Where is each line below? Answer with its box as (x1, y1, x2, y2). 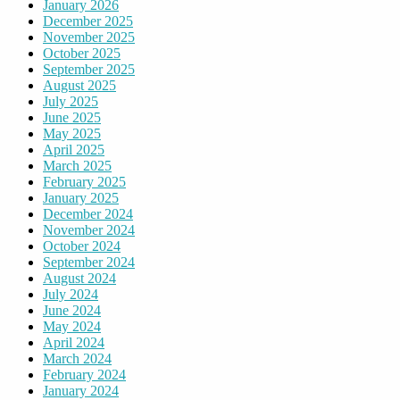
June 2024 (43, 303, 101, 319)
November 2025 (43, 29, 135, 46)
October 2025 (43, 46, 121, 62)
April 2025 (43, 142, 104, 158)
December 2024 (43, 206, 133, 222)
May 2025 (43, 126, 101, 142)
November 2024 (43, 222, 135, 238)
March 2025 (43, 158, 112, 174)
